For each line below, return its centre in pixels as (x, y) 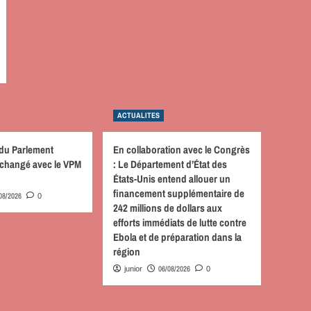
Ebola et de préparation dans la (177, 237)
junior (133, 269)
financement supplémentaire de (179, 193)
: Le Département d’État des (170, 164)
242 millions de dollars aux (168, 208)
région (127, 252)
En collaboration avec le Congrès (182, 150)
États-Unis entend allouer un (172, 179)
